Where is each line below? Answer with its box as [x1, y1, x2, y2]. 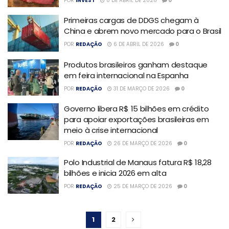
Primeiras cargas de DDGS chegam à [64, 15, 199, 26]
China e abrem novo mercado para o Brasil [64, 26, 222, 37]
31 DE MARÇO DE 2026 [112, 84, 170, 93]
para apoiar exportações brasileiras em [64, 114, 209, 125]
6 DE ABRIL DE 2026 [112, 40, 164, 49]
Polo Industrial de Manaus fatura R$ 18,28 [64, 157, 212, 168]
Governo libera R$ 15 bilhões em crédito [64, 103, 209, 114]
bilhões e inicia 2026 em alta [64, 168, 167, 179]
